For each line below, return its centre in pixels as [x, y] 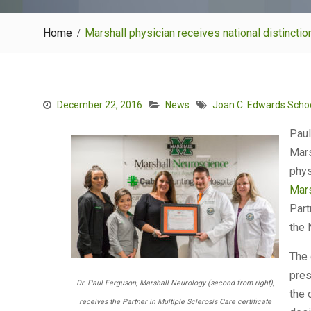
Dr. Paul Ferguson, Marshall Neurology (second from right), [175, 283]
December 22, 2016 [100, 105]
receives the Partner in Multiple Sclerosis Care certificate [175, 301]
